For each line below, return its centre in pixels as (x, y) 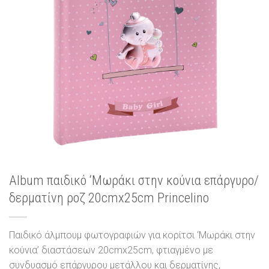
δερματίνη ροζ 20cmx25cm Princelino (109, 198)
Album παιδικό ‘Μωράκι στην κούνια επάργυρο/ (134, 180)
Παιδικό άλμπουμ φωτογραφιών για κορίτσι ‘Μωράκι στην (132, 235)
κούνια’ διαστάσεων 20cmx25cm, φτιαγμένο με (111, 250)
